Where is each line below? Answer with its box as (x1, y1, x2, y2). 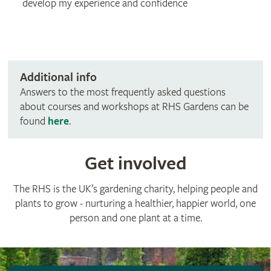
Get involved (84, 152, 187, 175)
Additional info (19, 71, 97, 85)
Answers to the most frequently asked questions (19, 86, 226, 99)
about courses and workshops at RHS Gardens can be (19, 100, 249, 114)
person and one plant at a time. (69, 212, 202, 225)
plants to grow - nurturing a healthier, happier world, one (15, 197, 256, 211)
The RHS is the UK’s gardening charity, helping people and (13, 183, 258, 196)
